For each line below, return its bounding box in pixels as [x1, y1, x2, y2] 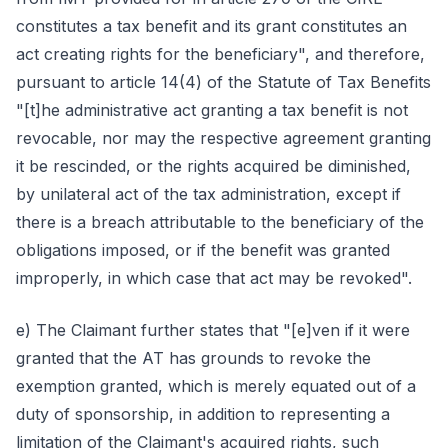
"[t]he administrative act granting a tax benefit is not [16, 100, 408, 120]
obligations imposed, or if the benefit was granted [16, 240, 390, 260]
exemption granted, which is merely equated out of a [16, 376, 416, 396]
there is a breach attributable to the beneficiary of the [16, 212, 424, 232]
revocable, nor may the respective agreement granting [16, 128, 431, 148]
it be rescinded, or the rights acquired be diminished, [16, 156, 411, 176]
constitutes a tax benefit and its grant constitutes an [16, 16, 407, 36]
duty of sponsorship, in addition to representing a [16, 404, 390, 424]
